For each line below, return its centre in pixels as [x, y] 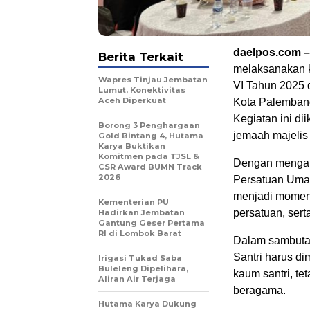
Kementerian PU [134, 202]
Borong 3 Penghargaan [149, 125]
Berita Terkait [141, 56]
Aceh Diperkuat [132, 100]
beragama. [259, 290]
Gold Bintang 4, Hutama [151, 135]
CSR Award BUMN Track [150, 166]
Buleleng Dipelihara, [143, 268]
